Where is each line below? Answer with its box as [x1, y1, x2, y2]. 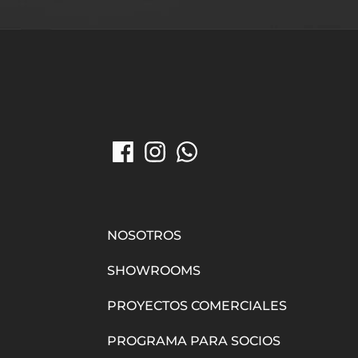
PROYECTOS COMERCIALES [107, 298, 288, 314]
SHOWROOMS [107, 263, 201, 279]
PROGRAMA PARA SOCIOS [107, 333, 281, 349]
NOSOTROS [107, 228, 182, 244]
